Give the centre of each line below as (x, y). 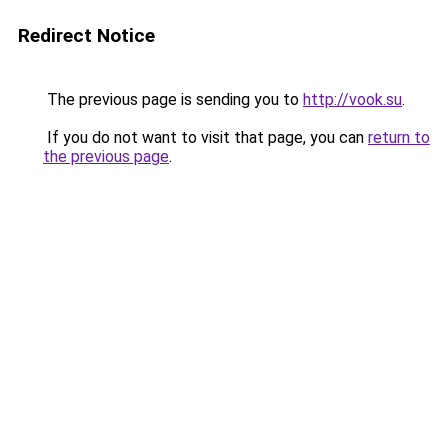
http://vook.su (352, 99)
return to (399, 137)
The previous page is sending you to (173, 99)
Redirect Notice (86, 35)
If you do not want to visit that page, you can (205, 137)
